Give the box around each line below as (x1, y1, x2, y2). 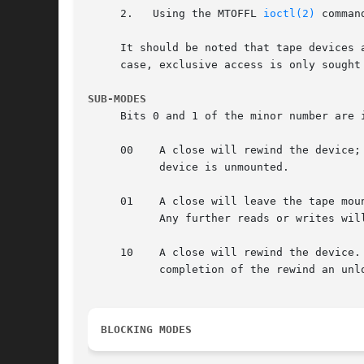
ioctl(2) (263, 7, 315, 20)
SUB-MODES (88, 93, 146, 106)
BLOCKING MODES (101, 323, 192, 336)
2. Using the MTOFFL (88, 7, 263, 20)
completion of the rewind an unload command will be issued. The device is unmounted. (88, 263, 140, 276)
